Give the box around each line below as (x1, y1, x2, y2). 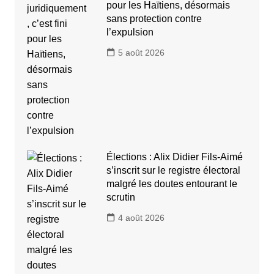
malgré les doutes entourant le (106, 179, 237, 190)
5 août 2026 (117, 48, 165, 58)
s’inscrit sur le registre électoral (106, 165, 240, 176)
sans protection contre (106, 13, 202, 24)
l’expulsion (106, 27, 154, 38)
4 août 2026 (117, 213, 165, 223)
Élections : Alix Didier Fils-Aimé (106, 152, 243, 163)
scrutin (106, 192, 135, 203)
